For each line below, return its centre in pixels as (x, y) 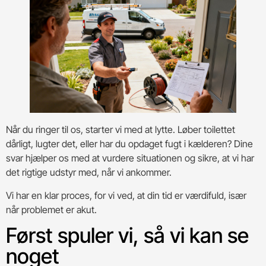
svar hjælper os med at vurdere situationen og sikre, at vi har (130, 158)
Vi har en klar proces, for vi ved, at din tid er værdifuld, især (126, 195)
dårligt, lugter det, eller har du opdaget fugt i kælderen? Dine (129, 144)
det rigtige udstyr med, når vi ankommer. (89, 172)
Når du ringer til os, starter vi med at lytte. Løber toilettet (121, 130)
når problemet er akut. (51, 209)
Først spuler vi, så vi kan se (127, 235)
